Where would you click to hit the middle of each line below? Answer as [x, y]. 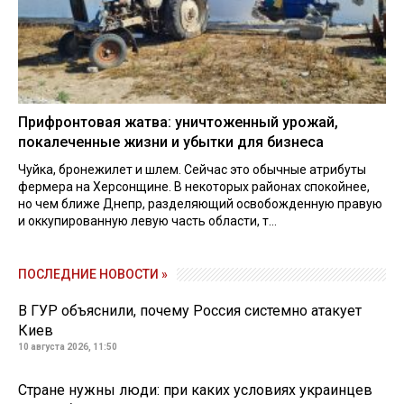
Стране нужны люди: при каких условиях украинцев [195, 390]
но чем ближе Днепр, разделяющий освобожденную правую [200, 204]
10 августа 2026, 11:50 [68, 347]
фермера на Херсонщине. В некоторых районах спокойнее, [194, 187]
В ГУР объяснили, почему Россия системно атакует [190, 311]
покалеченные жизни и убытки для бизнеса [171, 142]
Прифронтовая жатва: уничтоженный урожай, [178, 123]
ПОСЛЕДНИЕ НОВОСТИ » [93, 275]
